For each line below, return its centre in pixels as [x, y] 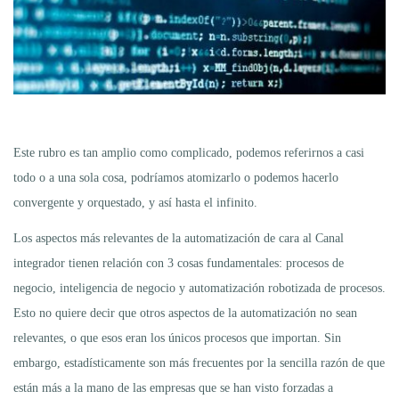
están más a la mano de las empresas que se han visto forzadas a [173, 387]
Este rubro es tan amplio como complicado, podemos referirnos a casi [189, 152]
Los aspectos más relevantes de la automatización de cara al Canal [179, 238]
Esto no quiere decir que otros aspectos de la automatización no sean [185, 313]
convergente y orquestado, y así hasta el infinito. [135, 202]
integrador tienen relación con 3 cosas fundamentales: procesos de [179, 263]
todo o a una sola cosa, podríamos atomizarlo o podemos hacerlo [176, 177]
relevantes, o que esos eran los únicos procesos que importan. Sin [177, 338]
